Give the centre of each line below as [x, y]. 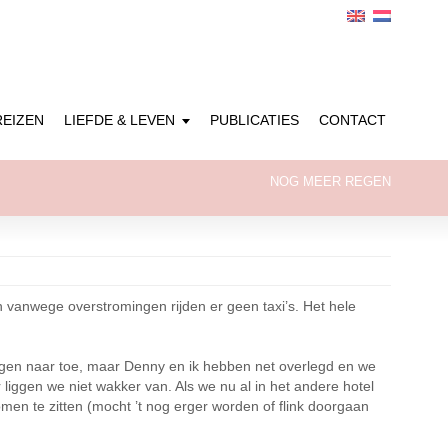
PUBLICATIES [254, 120]
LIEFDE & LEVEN [119, 120]
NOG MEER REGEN [330, 181]
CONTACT [352, 120]
